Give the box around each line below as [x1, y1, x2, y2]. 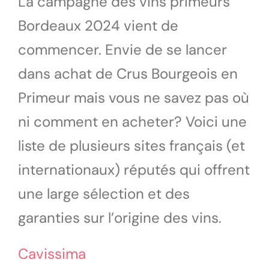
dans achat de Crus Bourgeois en [18, 64, 238, 83]
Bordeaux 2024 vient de [18, 16, 178, 35]
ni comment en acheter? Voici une [18, 112, 247, 131]
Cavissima [18, 244, 86, 263]
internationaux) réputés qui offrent [18, 160, 250, 179]
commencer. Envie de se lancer [18, 40, 227, 59]
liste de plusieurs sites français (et [18, 136, 245, 155]
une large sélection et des [18, 184, 190, 203]
